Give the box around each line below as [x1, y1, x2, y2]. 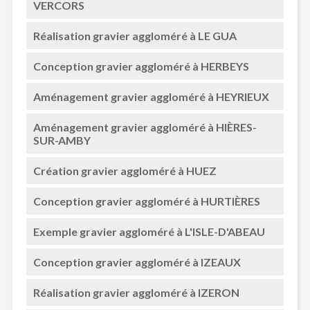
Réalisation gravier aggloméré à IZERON [33, 286, 239, 299]
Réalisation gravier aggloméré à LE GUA [33, 29, 237, 42]
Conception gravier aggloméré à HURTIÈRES [33, 194, 260, 208]
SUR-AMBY [33, 134, 91, 147]
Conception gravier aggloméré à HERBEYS [33, 60, 249, 73]
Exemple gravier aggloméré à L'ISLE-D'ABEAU [33, 225, 265, 238]
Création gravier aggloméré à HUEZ [33, 164, 217, 177]
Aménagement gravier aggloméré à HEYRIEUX [33, 90, 269, 103]
